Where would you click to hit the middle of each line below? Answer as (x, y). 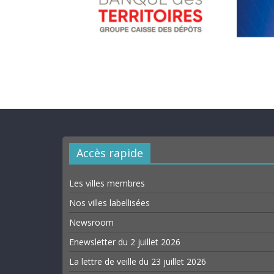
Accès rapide (110, 153)
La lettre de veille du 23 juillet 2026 (138, 261)
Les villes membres (107, 183)
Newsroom (91, 222)
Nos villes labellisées (109, 202)
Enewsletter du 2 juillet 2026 (125, 242)
